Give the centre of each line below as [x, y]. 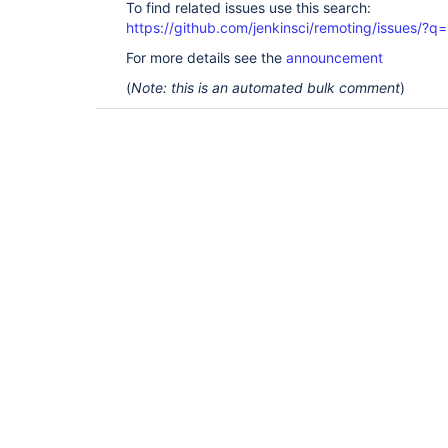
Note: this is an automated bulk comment [265, 87]
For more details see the [206, 57]
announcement [334, 57]
